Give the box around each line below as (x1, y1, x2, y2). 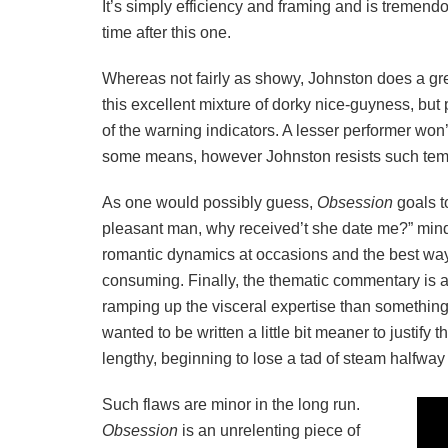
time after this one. (102, 24, 231, 42)
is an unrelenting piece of (182, 422, 360, 440)
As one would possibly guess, (102, 194, 317, 212)
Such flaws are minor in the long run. (102, 396, 360, 414)
